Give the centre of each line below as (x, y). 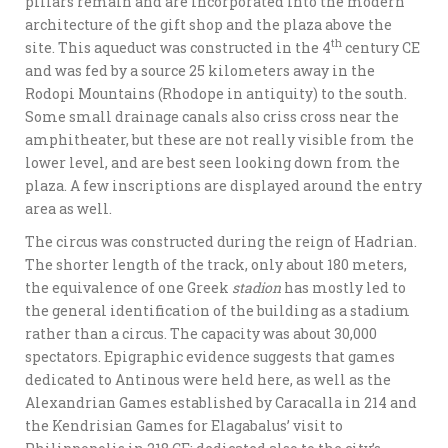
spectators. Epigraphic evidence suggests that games (210, 356)
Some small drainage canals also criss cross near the (212, 116)
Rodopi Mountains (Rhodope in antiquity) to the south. (216, 93)
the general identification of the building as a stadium (217, 310)
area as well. (68, 208)
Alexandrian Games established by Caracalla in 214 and (221, 402)
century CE (381, 47)
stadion (256, 287)
